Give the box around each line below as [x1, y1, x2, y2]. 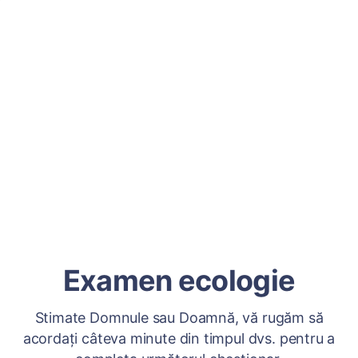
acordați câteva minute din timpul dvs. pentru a [22, 330, 336, 347]
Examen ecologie [62, 263, 296, 298]
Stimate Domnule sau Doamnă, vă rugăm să [34, 309, 324, 326]
